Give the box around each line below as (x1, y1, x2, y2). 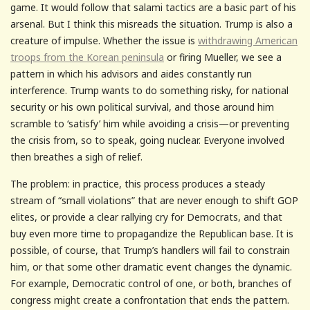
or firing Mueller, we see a (164, 50, 282, 64)
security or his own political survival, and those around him (10, 100, 274, 113)
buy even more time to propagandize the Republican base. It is (10, 226, 293, 240)
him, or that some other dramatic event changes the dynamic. (10, 259, 292, 273)
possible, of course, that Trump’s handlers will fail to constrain (10, 243, 290, 257)
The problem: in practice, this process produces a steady (10, 176, 265, 190)
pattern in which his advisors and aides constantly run (10, 66, 252, 80)
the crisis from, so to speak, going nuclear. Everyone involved (10, 133, 284, 147)
